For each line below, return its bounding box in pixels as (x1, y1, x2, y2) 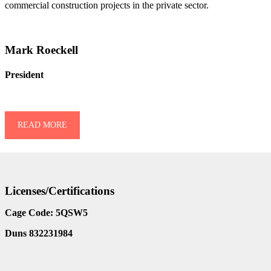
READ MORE (18, 120, 67, 129)
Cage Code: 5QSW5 (5, 207, 88, 218)
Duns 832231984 (5, 228, 73, 239)
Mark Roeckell (5, 43, 78, 56)
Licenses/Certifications (5, 184, 114, 198)
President (5, 69, 44, 80)
